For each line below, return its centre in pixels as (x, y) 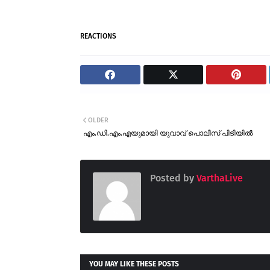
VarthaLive (218, 178)
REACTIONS (98, 36)
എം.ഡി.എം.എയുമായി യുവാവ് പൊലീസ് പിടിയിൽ (168, 133)
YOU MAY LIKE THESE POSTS (134, 264)
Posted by (172, 178)
